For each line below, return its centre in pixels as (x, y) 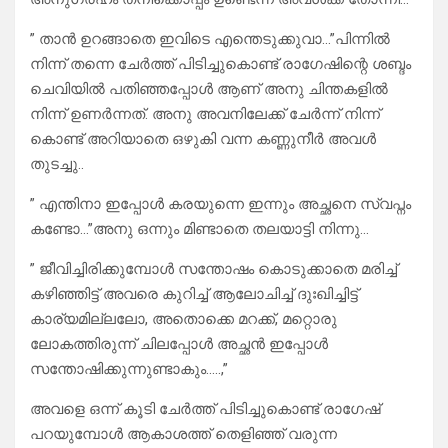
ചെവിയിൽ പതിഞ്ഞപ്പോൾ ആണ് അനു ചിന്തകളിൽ (209, 89)
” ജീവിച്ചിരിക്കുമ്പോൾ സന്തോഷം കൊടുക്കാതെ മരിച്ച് (213, 269)
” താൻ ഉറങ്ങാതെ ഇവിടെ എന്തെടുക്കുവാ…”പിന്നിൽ (210, 39)
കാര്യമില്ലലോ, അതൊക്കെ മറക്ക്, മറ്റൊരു (183, 319)
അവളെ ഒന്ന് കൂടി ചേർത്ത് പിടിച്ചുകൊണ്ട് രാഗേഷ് (205, 409)
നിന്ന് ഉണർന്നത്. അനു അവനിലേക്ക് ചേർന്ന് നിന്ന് (205, 114)
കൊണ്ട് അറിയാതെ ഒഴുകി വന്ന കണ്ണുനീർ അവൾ (203, 139)
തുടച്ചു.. (57, 164)
